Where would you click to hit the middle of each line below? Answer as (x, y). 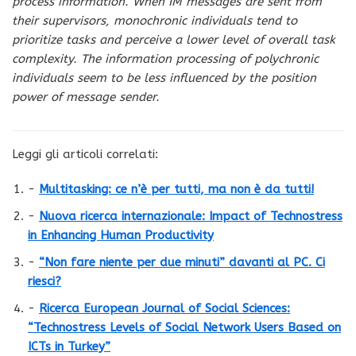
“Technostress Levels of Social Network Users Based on (184, 327)
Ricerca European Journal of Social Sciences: (164, 308)
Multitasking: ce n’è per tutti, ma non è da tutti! (176, 189)
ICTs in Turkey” (69, 346)
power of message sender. (86, 97)
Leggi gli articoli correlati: (85, 154)
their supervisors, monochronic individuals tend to (155, 20)
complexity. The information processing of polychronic (165, 58)
